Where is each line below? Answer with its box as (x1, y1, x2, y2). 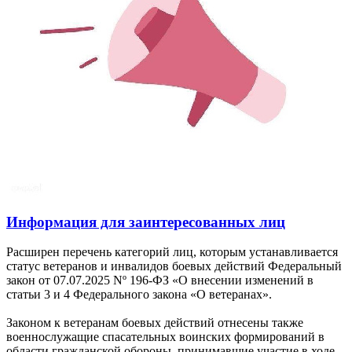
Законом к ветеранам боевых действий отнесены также (6, 316, 303, 330)
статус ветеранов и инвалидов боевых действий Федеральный (6, 259, 342, 273)
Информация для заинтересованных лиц (6, 213, 285, 230)
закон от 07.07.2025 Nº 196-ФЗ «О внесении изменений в (6, 273, 313, 288)
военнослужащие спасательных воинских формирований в (6, 330, 324, 344)
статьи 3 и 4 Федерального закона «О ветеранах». (6, 288, 272, 302)
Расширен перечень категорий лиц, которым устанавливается (6, 245, 338, 259)
